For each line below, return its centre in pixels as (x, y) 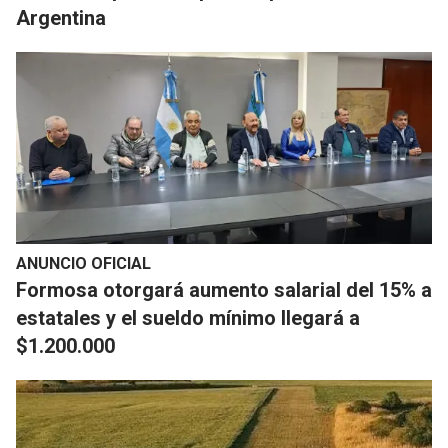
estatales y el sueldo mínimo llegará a (188, 318)
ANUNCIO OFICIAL (83, 264)
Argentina (61, 18)
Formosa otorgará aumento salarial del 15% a (224, 290)
